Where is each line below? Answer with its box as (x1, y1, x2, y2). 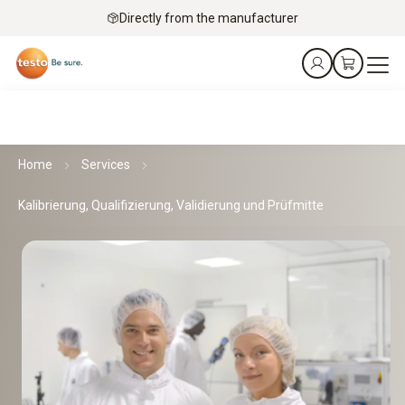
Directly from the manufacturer (119, 10, 298, 25)
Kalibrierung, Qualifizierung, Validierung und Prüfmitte (18, 198, 324, 212)
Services (81, 157, 130, 172)
